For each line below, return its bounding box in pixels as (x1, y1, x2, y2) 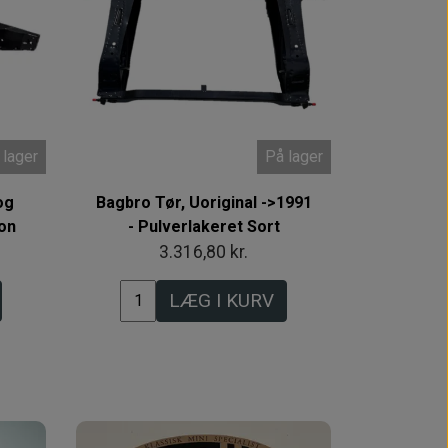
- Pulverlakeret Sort (127, 216, 280, 236)
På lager (265, 147, 323, 167)
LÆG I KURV (169, 288, 274, 312)
